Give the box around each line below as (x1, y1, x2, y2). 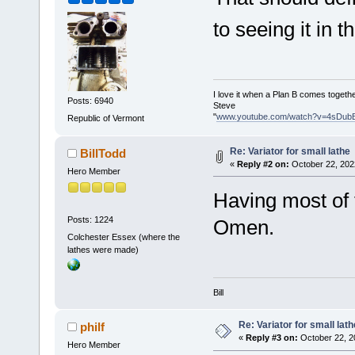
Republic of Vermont (67, 113, 144, 123)
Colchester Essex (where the (67, 231, 180, 242)
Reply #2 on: (236, 158, 289, 169)
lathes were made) (67, 244, 139, 254)
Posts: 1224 (67, 215, 113, 225)
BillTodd (80, 146, 127, 160)
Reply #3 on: (245, 333, 298, 343)
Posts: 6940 (67, 96, 113, 106)
